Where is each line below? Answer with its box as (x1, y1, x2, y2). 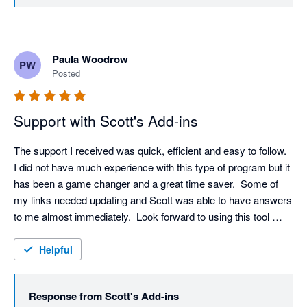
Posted (52, 66, 80, 80)
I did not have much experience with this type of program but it (14, 160, 290, 175)
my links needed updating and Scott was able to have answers (14, 193, 292, 208)
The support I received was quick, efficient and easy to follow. (14, 143, 286, 158)
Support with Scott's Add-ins (14, 110, 198, 132)
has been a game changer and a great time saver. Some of (14, 176, 278, 191)
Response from (29, 288, 102, 304)
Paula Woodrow (52, 51, 128, 67)
